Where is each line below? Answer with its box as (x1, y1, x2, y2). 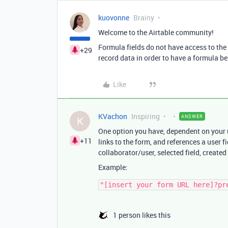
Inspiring (131, 111, 160, 121)
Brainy (133, 13, 154, 22)
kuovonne (98, 13, 129, 22)
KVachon (98, 111, 127, 121)
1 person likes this (113, 210, 170, 220)
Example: (98, 162, 128, 172)
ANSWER (181, 113, 203, 120)
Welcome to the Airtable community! (98, 27, 214, 37)
